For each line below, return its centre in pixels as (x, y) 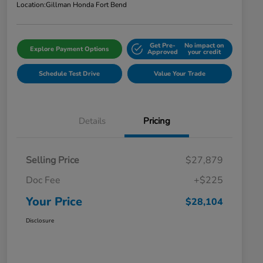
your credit (204, 52)
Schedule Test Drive (70, 73)
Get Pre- (163, 46)
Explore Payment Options (70, 49)
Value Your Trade (179, 73)
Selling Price (53, 160)
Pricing (157, 121)
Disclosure (40, 220)
